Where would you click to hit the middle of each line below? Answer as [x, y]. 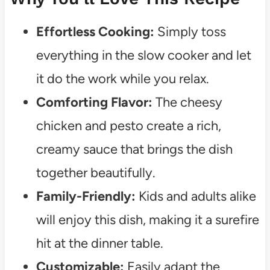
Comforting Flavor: [94, 102]
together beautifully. [96, 173]
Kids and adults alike [196, 196]
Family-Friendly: [86, 196]
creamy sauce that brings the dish [134, 149]
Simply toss [190, 32]
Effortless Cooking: [95, 32]
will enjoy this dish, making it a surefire [147, 220]
